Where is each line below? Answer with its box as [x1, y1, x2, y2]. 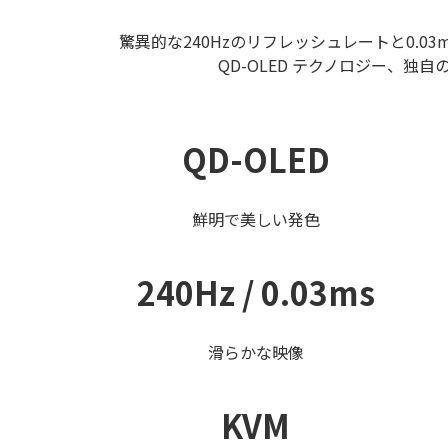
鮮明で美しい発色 [191, 207, 320, 231]
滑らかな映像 [207, 340, 304, 364]
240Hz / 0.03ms [136, 269, 375, 315]
